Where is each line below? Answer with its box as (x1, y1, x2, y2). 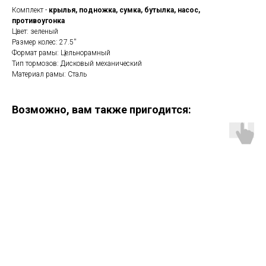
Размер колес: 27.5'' (12, 37, 77, 46)
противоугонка (12, 16, 65, 25)
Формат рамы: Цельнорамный (12, 48, 110, 57)
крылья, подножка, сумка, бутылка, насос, (49, 5, 200, 14)
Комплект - (12, 5, 49, 14)
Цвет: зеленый (12, 27, 58, 36)
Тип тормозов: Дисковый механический (12, 59, 142, 68)
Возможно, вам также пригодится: (12, 103, 191, 116)
